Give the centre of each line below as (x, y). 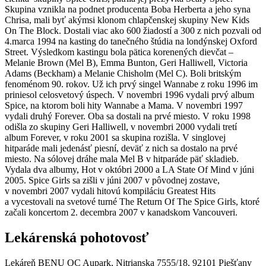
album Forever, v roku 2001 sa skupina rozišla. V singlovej (115, 138)
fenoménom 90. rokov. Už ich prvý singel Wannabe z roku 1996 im (131, 84)
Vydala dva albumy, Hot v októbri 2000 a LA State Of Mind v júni (129, 170)
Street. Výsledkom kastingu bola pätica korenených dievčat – (119, 52)
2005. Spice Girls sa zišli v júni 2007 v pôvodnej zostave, (112, 180)
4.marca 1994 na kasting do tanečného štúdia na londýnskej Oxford (131, 42)
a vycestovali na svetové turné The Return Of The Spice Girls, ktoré (132, 202)
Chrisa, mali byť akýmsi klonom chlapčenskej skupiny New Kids (127, 20)
